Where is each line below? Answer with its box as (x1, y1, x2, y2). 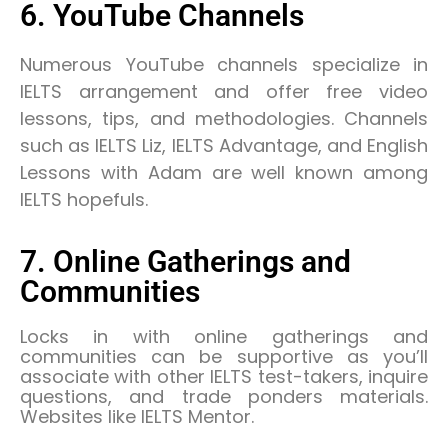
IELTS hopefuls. (20, 186, 148, 212)
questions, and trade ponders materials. (20, 384, 428, 410)
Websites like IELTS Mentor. (20, 404, 254, 430)
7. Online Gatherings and (20, 244, 351, 280)
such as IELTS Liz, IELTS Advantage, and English (20, 132, 428, 158)
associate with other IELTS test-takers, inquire (20, 364, 428, 390)
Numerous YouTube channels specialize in (20, 51, 428, 77)
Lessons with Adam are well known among (20, 159, 428, 185)
